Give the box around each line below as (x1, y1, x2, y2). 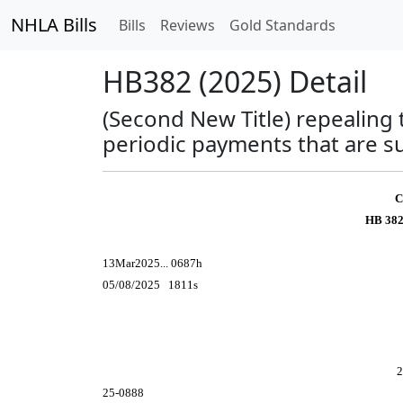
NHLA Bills (11, 13, 97, 37)
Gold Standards (229, 15, 336, 35)
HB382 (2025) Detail (103, 62, 367, 101)
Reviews (160, 15, 215, 35)
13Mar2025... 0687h (103, 256, 202, 270)
